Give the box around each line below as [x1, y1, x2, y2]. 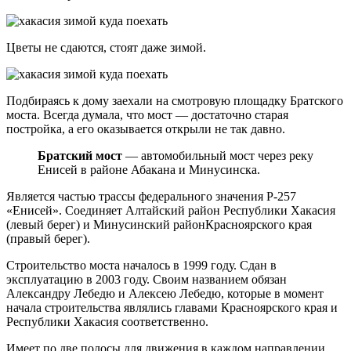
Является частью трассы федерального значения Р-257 [6, 190, 296, 204]
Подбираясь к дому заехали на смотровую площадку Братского [6, 94, 343, 108]
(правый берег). [6, 232, 90, 246]
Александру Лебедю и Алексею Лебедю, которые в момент [6, 287, 324, 301]
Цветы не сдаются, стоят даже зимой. [6, 41, 206, 55]
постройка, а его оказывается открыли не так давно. [6, 122, 285, 136]
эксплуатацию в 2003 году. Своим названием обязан [6, 273, 287, 287]
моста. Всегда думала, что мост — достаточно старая [6, 108, 288, 122]
